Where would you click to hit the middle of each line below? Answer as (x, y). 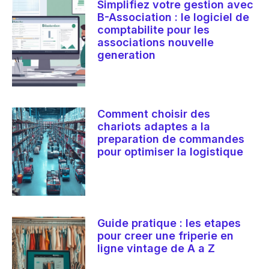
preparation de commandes (171, 139)
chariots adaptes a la (154, 127)
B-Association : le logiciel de (174, 17)
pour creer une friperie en (166, 235)
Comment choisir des (154, 114)
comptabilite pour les (154, 30)
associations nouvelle (156, 43)
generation (127, 55)
